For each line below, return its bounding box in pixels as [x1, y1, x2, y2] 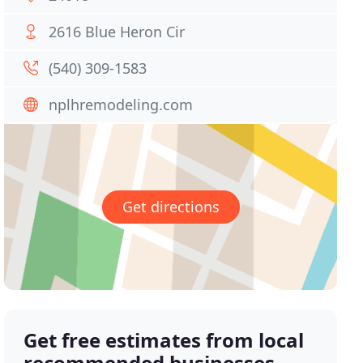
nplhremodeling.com [49, 95, 194, 114]
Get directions [122, 197, 220, 217]
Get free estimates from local [23, 327, 305, 354]
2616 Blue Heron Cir [49, 22, 186, 41]
